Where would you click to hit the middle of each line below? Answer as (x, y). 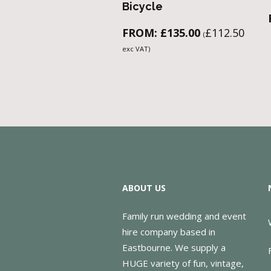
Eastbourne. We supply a (174, 247)
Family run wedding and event (184, 216)
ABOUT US (144, 188)
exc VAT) (136, 48)
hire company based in (169, 231)
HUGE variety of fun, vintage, (183, 263)
